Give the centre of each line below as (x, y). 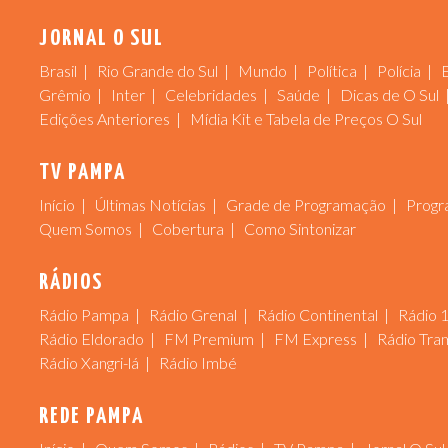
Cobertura (188, 229)
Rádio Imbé (198, 363)
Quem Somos (85, 229)
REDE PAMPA (91, 417)
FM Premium (209, 339)
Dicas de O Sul (389, 95)
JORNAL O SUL (101, 39)
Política (332, 71)
